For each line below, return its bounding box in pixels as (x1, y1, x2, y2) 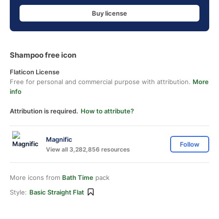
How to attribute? (81, 107, 134, 115)
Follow (180, 140, 199, 148)
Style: (10, 188, 27, 196)
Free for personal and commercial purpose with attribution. (10, 78, 193, 86)
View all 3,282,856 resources (46, 145, 130, 153)
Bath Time (62, 174, 93, 181)
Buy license (92, 9, 127, 17)
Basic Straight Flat (29, 188, 84, 196)
